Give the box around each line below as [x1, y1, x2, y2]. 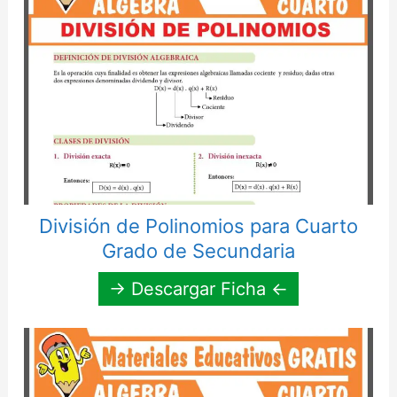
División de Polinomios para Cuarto [39, 214, 358, 237]
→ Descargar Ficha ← [109, 277, 288, 300]
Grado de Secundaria [102, 238, 295, 262]
